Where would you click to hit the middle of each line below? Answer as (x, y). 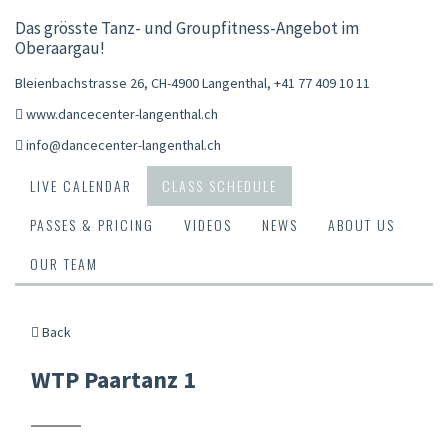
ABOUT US (361, 224)
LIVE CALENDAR (81, 185)
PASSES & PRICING (92, 224)
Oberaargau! (60, 47)
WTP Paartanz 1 (113, 379)
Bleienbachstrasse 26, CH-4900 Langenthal (141, 82)
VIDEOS (208, 224)
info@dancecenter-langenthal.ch (123, 144)
